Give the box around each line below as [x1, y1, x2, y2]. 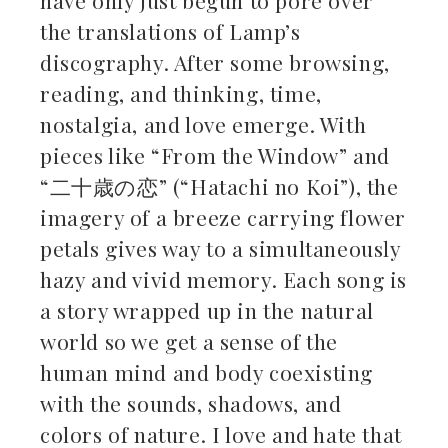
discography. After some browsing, [40, 47, 390, 76]
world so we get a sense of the [40, 326, 339, 355]
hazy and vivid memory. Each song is [40, 264, 408, 293]
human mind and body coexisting [40, 357, 374, 386]
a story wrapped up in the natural [40, 295, 374, 324]
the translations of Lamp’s [40, 16, 301, 45]
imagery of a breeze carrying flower [40, 202, 407, 231]
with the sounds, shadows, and [40, 388, 342, 417]
